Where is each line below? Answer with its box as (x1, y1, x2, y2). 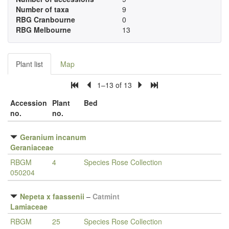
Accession (10, 98, 47, 108)
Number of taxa (16, 4, 69, 14)
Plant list (16, 59, 43, 69)
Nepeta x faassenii (20, 191, 84, 201)
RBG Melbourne (16, 25, 71, 35)
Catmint (93, 191, 120, 201)
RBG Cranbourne (16, 14, 75, 25)
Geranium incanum (20, 132, 86, 142)
